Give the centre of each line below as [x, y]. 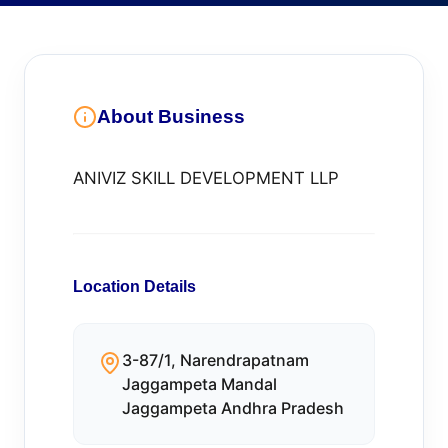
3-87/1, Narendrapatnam [215, 360]
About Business [171, 116]
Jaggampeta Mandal [199, 384]
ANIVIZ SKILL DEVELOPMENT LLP [206, 178]
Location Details [134, 286]
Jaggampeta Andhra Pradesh [233, 408]
